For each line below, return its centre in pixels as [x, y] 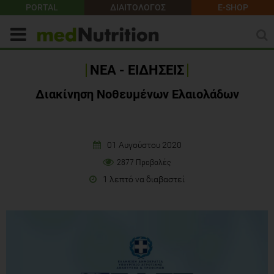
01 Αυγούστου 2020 [144, 145]
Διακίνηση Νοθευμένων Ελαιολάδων [137, 94]
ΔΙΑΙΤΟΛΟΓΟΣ [138, 7]
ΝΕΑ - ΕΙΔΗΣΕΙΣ [137, 70]
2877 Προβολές [144, 162]
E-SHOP [233, 7]
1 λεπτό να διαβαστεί [144, 179]
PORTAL [42, 7]
